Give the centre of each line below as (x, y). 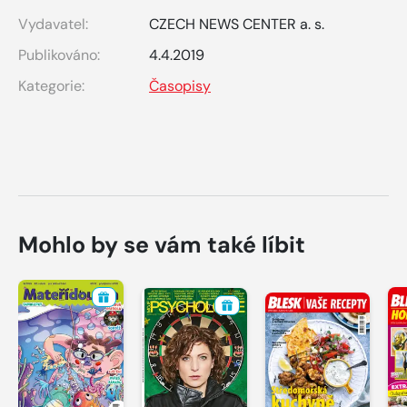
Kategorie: (51, 86)
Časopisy (180, 86)
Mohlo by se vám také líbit (162, 245)
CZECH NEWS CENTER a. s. (237, 25)
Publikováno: (59, 55)
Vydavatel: (53, 25)
